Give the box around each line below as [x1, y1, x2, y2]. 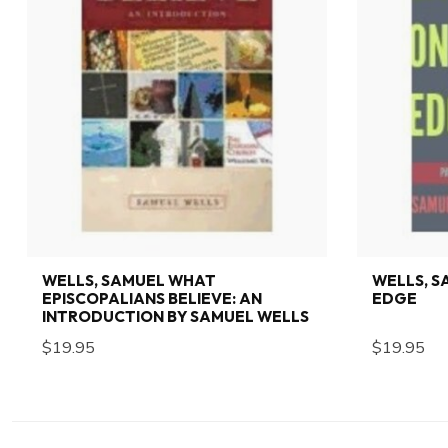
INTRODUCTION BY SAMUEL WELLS [42, 307, 309, 327]
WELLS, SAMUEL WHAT [42, 271, 216, 291]
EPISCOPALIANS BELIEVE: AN [42, 289, 262, 309]
